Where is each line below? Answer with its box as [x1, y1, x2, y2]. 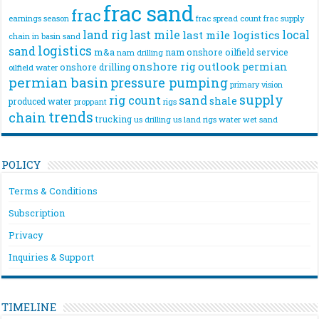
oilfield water [9, 62, 58, 73]
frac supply [263, 13, 305, 24]
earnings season [9, 14, 70, 24]
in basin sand [32, 31, 81, 42]
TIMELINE [1, 300, 57, 315]
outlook [198, 59, 241, 74]
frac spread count [196, 13, 262, 24]
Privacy [9, 229, 44, 242]
